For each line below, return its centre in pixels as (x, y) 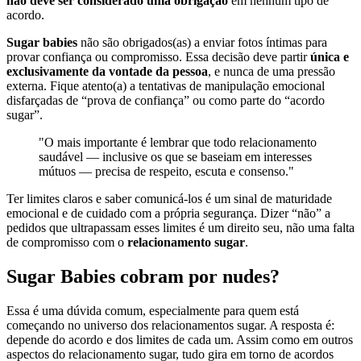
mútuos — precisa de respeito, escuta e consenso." (166, 171)
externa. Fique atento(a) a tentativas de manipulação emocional (166, 86)
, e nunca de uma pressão (272, 71)
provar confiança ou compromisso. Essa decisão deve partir (158, 57)
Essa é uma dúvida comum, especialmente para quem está (153, 310)
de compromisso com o (67, 242)
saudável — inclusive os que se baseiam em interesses (175, 157)
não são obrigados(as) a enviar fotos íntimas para (202, 42)
